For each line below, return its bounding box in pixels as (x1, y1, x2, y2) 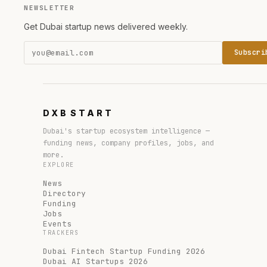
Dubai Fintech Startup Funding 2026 (43, 246, 205, 256)
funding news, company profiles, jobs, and (43, 138, 214, 148)
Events (43, 218, 72, 229)
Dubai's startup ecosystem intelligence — (43, 126, 210, 136)
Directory (43, 188, 86, 198)
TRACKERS (43, 228, 79, 237)
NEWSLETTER (24, 3, 74, 12)
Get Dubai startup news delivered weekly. (24, 21, 188, 32)
